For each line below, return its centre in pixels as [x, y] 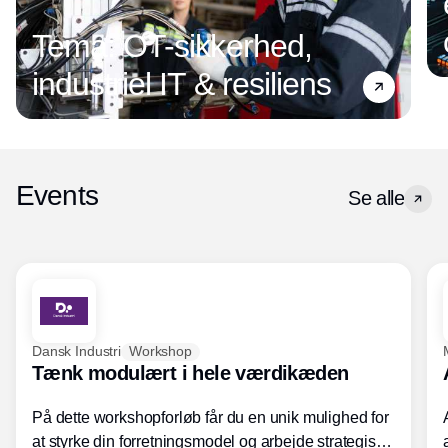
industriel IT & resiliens [181, 83]
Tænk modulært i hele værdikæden [190, 372]
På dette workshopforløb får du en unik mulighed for [210, 417]
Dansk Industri [77, 351]
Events [57, 195]
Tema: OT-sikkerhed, [172, 45]
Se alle [376, 197]
